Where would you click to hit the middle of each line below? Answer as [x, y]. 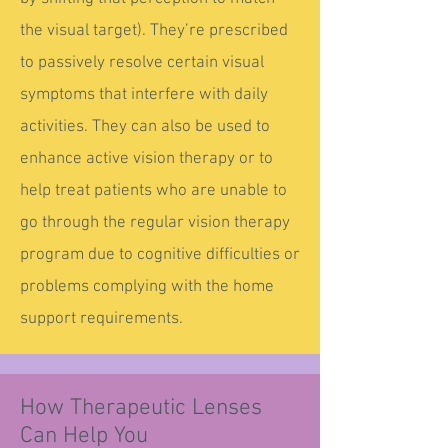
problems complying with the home [147, 287]
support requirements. [101, 319]
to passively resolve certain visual [142, 63]
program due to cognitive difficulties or [160, 255]
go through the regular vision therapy [155, 223]
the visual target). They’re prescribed [154, 31]
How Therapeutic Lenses [141, 408]
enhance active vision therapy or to [146, 159]
